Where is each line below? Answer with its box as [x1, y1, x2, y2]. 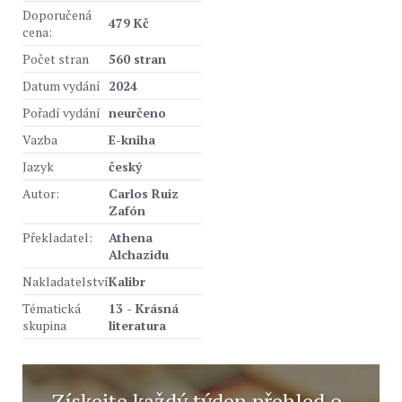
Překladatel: [22, 229, 92, 246]
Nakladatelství [22, 273, 109, 290]
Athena [109, 229, 153, 246]
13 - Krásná [109, 300, 179, 317]
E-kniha [109, 131, 155, 148]
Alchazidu [109, 246, 169, 263]
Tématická [22, 300, 81, 317]
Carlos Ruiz [109, 185, 179, 202]
